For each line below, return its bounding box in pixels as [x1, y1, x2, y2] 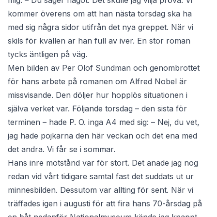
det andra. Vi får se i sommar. [8, 144, 115, 155]
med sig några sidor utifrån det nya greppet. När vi [8, 22, 193, 32]
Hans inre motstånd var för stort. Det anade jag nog [8, 158, 198, 168]
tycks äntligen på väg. [8, 49, 87, 60]
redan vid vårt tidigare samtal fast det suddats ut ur [8, 171, 194, 182]
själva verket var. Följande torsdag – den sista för [8, 104, 187, 114]
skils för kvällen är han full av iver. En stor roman [8, 36, 190, 46]
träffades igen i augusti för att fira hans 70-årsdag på [8, 199, 202, 209]
